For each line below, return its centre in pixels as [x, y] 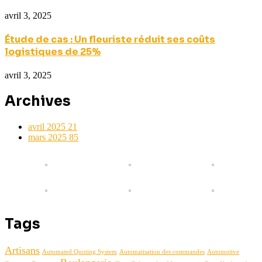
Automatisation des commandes [162, 251]
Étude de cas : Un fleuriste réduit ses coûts [110, 39]
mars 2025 [49, 137]
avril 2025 [48, 126]
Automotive [223, 251]
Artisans [22, 250]
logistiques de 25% [53, 51]
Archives [38, 101]
